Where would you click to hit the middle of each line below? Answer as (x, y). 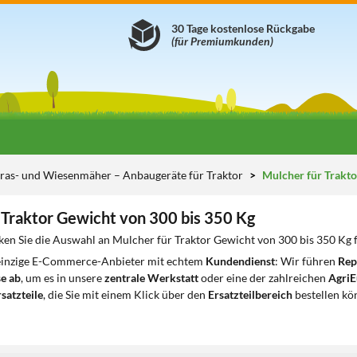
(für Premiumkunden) (222, 41)
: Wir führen (306, 261)
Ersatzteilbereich (250, 294)
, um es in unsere (63, 278)
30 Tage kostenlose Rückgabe (243, 28)
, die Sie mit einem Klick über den (126, 294)
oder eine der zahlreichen (263, 278)
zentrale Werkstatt (151, 278)
